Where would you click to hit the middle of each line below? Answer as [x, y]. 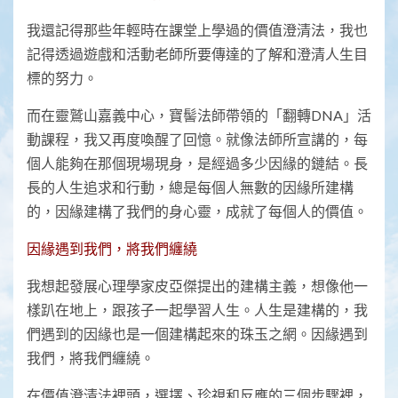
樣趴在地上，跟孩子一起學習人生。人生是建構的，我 [197, 310]
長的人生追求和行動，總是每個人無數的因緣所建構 [190, 187]
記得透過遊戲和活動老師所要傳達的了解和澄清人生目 [197, 54]
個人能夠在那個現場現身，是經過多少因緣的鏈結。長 [197, 163]
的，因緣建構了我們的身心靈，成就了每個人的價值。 [197, 211]
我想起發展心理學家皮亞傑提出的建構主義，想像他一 [197, 286]
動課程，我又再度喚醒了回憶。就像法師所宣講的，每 [197, 139]
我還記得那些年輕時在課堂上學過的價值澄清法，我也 [197, 30]
